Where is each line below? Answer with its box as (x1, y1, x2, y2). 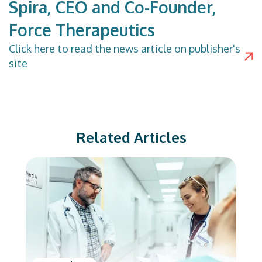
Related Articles (75, 128, 187, 146)
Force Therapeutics (9, 19, 155, 40)
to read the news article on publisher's (55, 42, 240, 55)
